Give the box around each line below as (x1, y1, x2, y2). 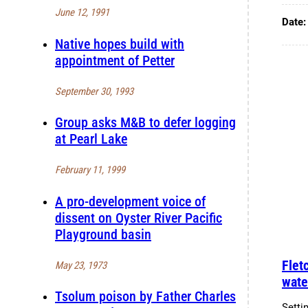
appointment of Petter (55, 52, 175, 69)
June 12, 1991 (55, 6, 109, 19)
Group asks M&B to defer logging (55, 114, 236, 131)
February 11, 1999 (55, 164, 125, 177)
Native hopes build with (55, 36, 184, 53)
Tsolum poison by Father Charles (55, 288, 236, 305)
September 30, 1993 (55, 85, 133, 98)
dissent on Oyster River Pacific (55, 209, 222, 226)
